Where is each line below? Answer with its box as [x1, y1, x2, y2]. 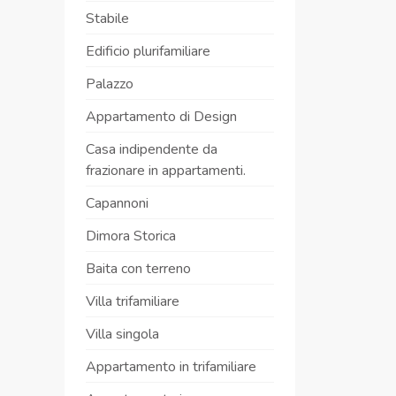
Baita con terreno [86, 259, 191, 278]
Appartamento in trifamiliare [86, 357, 256, 377]
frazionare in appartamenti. [86, 161, 246, 180]
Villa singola [86, 324, 159, 344]
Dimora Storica [86, 226, 176, 246]
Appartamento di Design [86, 107, 237, 126]
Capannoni [86, 194, 148, 213]
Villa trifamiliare [86, 292, 179, 311]
